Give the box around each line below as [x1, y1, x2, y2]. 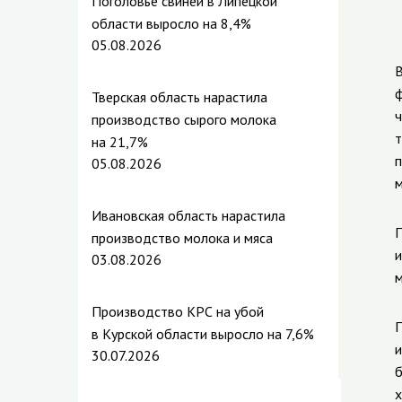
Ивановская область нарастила [92, 206, 285, 224]
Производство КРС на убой [92, 302, 264, 320]
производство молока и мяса [92, 229, 273, 247]
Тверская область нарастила [92, 88, 267, 106]
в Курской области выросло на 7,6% [92, 325, 314, 343]
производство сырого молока [92, 110, 276, 128]
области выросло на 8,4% [92, 14, 251, 32]
